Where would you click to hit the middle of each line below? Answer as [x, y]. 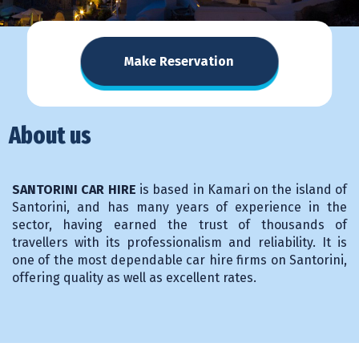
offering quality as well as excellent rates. [134, 277]
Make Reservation [179, 61]
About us [50, 135]
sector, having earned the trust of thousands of [179, 224]
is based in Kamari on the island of [242, 189]
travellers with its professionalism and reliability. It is [179, 242]
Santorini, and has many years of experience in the [179, 207]
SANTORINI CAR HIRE [74, 189]
